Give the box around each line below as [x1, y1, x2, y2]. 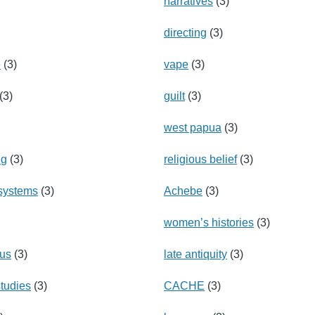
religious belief [164, 153, 237, 165]
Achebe [164, 184, 202, 197]
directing [164, 26, 207, 39]
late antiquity [164, 247, 227, 260]
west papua [164, 121, 221, 134]
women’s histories [164, 216, 254, 229]
